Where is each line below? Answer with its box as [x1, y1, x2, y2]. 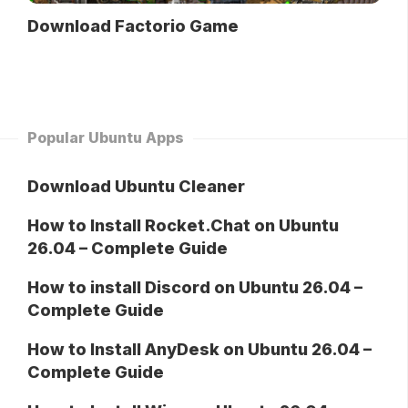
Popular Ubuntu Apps [27, 127, 184, 147]
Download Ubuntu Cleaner [27, 176, 245, 196]
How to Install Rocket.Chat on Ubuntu [27, 215, 339, 235]
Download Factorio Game [27, 15, 239, 36]
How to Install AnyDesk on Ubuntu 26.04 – [27, 339, 372, 359]
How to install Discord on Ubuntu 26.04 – [27, 277, 362, 297]
